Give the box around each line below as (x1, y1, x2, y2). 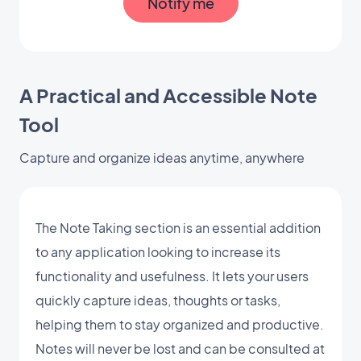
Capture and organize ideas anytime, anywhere (19, 148, 305, 166)
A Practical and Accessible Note (19, 82, 317, 107)
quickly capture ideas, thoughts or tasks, (35, 291, 280, 309)
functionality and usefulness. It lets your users (35, 267, 309, 284)
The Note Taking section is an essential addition (35, 218, 321, 236)
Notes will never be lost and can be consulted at (35, 339, 325, 357)
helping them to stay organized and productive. (35, 315, 324, 333)
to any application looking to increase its (35, 243, 280, 260)
